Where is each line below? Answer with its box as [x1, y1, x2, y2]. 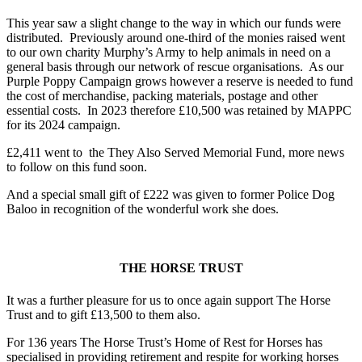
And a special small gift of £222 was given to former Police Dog [6, 187, 335, 202]
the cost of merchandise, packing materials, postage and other [6, 89, 318, 103]
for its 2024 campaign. [6, 118, 120, 133]
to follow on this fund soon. [6, 160, 147, 175]
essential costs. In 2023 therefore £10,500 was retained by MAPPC [6, 103, 351, 118]
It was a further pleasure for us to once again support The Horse [6, 293, 330, 307]
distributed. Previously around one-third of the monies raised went [6, 31, 345, 45]
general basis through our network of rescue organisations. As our [6, 60, 343, 74]
